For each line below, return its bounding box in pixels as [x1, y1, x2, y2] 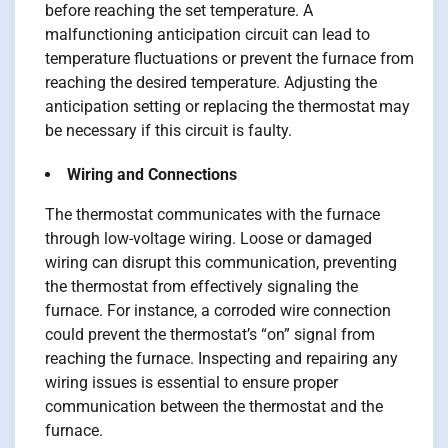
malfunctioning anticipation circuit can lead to [45, 24, 370, 44]
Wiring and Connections [67, 164, 237, 184]
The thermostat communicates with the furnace [45, 204, 380, 224]
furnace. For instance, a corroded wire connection [45, 300, 391, 320]
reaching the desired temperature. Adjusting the [45, 72, 377, 92]
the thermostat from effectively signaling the [45, 276, 358, 296]
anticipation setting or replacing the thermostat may [45, 96, 410, 116]
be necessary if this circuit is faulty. [45, 120, 292, 140]
